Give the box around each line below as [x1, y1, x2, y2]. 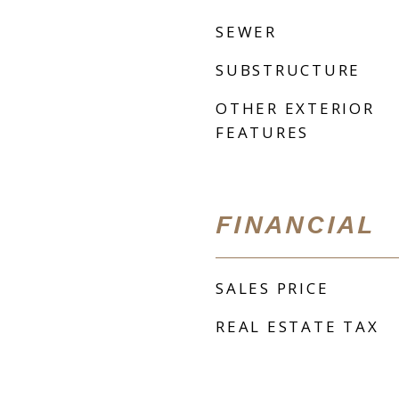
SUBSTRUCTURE [216, 60, 361, 80]
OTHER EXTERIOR [216, 98, 375, 118]
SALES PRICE [216, 278, 330, 298]
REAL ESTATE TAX [216, 316, 379, 337]
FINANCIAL [216, 209, 375, 240]
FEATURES [216, 122, 309, 142]
